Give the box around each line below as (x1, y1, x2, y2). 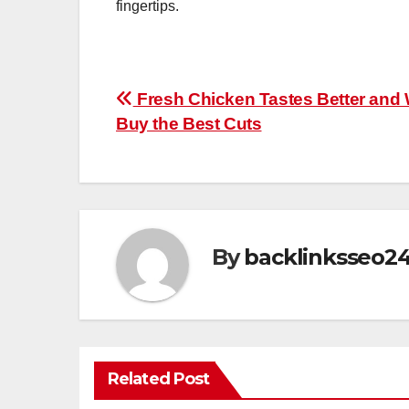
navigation (115, 124, 263, 161)
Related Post (108, 368, 210, 389)
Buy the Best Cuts (116, 113, 262, 133)
